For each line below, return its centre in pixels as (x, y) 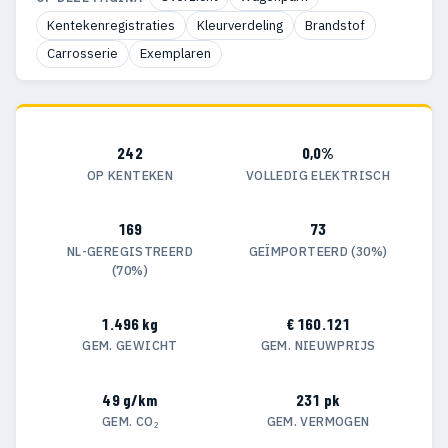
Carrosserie (82, 53)
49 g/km (130, 399)
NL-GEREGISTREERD (130, 250)
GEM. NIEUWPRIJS (318, 345)
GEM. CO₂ (130, 421)
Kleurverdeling (240, 25)
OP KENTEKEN (130, 174)
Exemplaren (175, 53)
